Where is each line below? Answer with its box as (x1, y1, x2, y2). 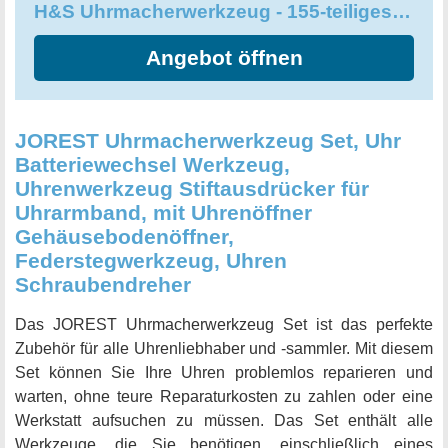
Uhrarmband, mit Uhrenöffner (15, 201, 312, 225)
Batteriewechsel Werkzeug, (15, 153, 290, 177)
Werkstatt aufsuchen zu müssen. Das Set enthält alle (15, 412, 433, 430)
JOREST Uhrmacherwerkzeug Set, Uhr (15, 129, 401, 153)
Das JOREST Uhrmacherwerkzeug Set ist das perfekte (15, 316, 433, 334)
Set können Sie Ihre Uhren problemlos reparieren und (15, 364, 433, 382)
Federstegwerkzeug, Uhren (15, 249, 287, 273)
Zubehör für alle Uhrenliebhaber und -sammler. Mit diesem (15, 340, 433, 358)
